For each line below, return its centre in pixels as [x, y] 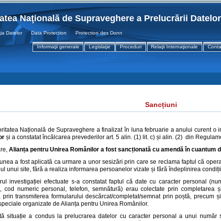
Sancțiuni [161, 105]
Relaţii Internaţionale [175, 47]
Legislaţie [99, 47]
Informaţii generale [58, 47]
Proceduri [131, 47]
